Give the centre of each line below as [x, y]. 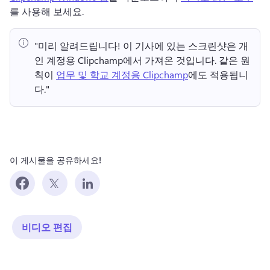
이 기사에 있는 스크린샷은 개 [184, 45]
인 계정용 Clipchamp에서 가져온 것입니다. [127, 60]
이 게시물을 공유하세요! [55, 160]
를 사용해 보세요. [48, 11]
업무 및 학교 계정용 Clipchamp [122, 74]
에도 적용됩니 [218, 74]
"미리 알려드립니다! [77, 45]
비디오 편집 [47, 227]
